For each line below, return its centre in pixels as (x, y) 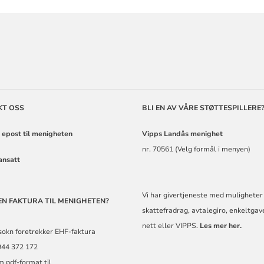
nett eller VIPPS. (171, 225)
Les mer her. (222, 225)
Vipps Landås (166, 133)
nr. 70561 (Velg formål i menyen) (197, 149)
